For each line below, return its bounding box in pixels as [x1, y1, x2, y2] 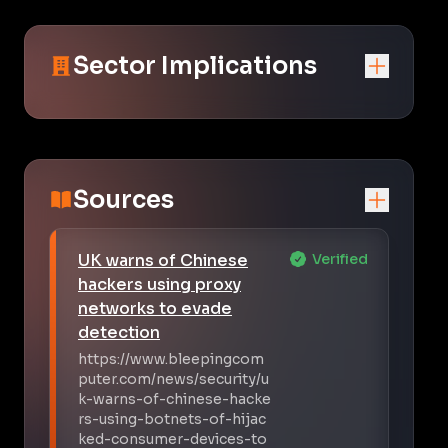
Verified [312, 249, 368, 268]
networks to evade [78, 297, 232, 319]
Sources [73, 184, 174, 215]
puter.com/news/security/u [78, 369, 269, 388]
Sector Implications [73, 50, 317, 81]
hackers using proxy [78, 273, 241, 295]
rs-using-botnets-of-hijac [78, 409, 266, 428]
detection [78, 321, 160, 343]
